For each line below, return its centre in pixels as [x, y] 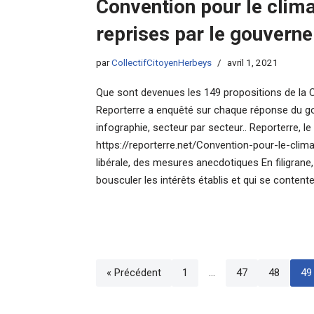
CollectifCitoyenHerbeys [162, 63]
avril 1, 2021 [253, 63]
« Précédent [134, 273]
